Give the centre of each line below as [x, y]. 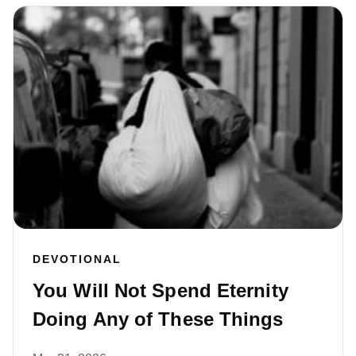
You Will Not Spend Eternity [161, 291]
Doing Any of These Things [158, 319]
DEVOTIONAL [77, 259]
